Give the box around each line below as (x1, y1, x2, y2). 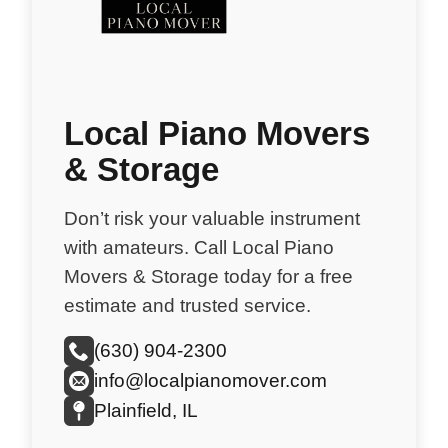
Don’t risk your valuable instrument (64, 207, 360, 229)
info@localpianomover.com (94, 370, 327, 392)
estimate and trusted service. (64, 294, 311, 316)
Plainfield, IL (94, 400, 198, 422)
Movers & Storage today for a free (64, 265, 353, 287)
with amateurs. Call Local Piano (64, 236, 334, 258)
